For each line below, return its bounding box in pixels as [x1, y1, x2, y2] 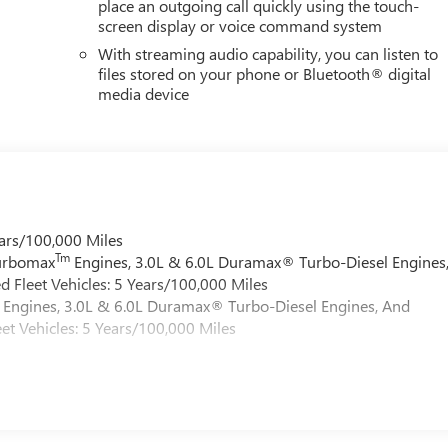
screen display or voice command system [98, 14, 383, 36]
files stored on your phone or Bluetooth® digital [98, 62, 432, 84]
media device [98, 82, 190, 104]
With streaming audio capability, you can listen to [98, 42, 439, 64]
